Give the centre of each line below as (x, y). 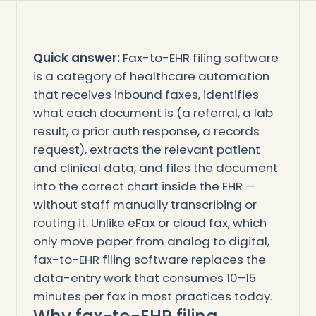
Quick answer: (76, 57)
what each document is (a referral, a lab (153, 113)
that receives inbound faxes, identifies (146, 94)
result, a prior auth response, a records (146, 131)
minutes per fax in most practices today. (152, 296)
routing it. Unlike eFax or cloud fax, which (150, 223)
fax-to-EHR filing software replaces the (149, 259)
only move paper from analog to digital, (151, 241)
